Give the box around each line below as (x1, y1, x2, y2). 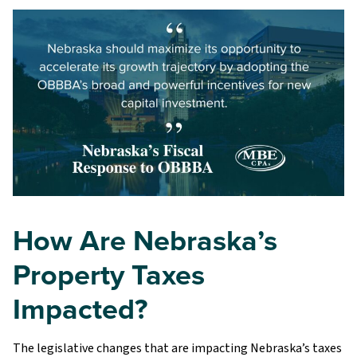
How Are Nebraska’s (13, 219, 277, 261)
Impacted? (13, 288, 147, 330)
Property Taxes (13, 253, 205, 296)
